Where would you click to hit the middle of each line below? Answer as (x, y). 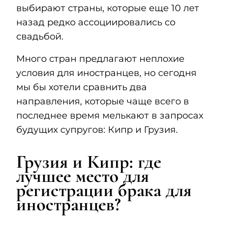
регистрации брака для (104, 191)
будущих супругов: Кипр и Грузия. (97, 130)
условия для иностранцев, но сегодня (106, 73)
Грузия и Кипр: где (89, 162)
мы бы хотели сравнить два (82, 87)
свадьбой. (40, 37)
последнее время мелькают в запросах (110, 116)
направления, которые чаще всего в (103, 102)
